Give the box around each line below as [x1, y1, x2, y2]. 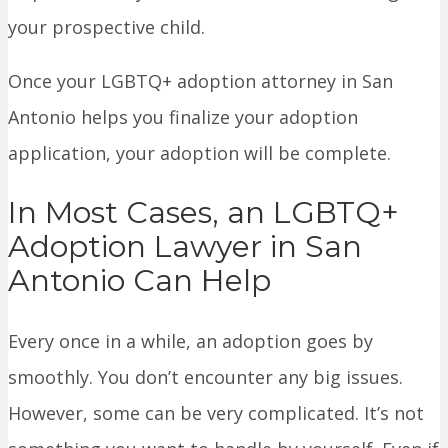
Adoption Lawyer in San [8, 228, 362, 266]
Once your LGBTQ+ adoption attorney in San [8, 69, 393, 94]
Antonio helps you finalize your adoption [8, 105, 358, 130]
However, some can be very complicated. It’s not [8, 400, 424, 425]
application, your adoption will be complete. [8, 141, 391, 166]
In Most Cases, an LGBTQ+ [8, 194, 399, 232]
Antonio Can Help [8, 262, 271, 300]
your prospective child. [8, 15, 205, 40]
